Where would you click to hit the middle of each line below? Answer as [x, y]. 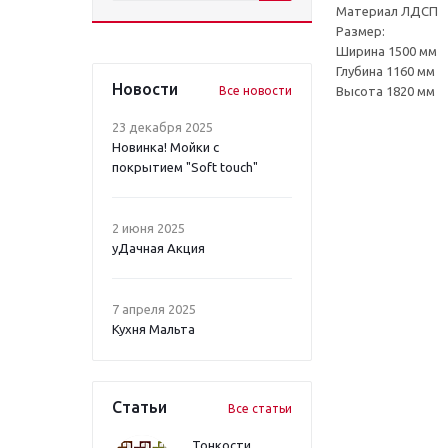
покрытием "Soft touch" [185, 166]
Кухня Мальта [153, 328]
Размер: [360, 30]
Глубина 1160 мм [385, 70]
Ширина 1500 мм [386, 50]
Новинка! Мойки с [165, 146]
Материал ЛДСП [387, 10]
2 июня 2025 [148, 227]
